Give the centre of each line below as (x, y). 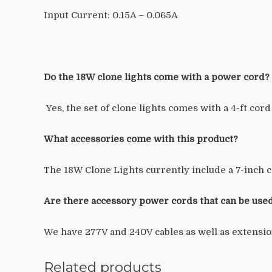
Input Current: (77, 15)
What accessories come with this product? (141, 139)
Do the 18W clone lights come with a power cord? (157, 77)
